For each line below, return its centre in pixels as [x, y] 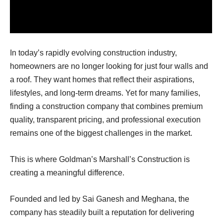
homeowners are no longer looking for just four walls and [109, 66]
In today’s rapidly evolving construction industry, [93, 53]
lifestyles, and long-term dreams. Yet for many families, [105, 93]
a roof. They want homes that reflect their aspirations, [102, 79]
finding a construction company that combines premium [106, 106]
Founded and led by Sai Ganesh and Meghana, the [100, 199]
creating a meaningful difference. [67, 172]
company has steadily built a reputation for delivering [102, 212]
